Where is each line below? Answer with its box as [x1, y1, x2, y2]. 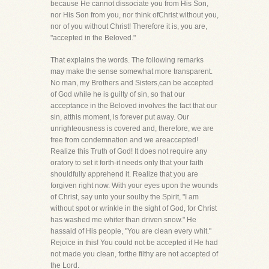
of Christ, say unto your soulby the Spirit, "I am [50, 193, 199, 201]
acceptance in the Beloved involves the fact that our [50, 101, 217, 110]
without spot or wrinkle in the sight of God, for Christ [50, 204, 217, 213]
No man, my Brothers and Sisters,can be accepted [50, 79, 213, 87]
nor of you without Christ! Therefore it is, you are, [50, 22, 207, 31]
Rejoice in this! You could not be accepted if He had [50, 238, 218, 247]
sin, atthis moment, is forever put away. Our [50, 113, 189, 121]
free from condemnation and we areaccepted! [50, 136, 198, 144]
